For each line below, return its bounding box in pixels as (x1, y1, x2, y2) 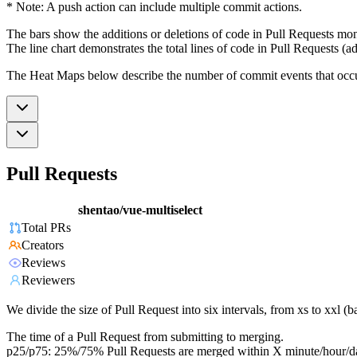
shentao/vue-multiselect (78, 203, 202, 218)
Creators (22, 238, 64, 253)
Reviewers (22, 273, 75, 288)
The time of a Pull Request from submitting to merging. (6, 330, 284, 344)
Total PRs (22, 221, 71, 235)
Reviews (22, 256, 65, 270)
